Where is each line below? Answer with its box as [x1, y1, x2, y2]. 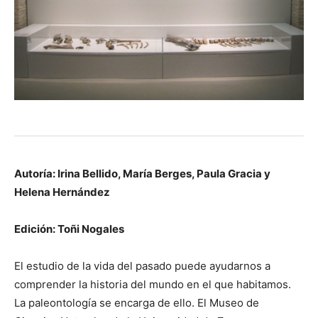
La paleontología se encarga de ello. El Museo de [14, 296, 259, 310]
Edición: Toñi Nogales [14, 222, 124, 236]
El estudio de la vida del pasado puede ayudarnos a [14, 259, 270, 273]
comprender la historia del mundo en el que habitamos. [14, 278, 291, 292]
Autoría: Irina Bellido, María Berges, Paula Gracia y [14, 167, 270, 181]
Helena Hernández [14, 185, 110, 199]
